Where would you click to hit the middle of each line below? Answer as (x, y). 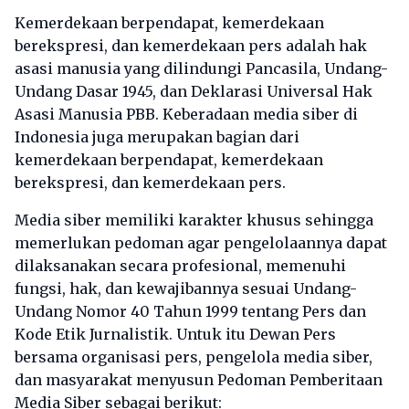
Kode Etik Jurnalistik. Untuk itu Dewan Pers (175, 334)
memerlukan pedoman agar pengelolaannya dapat (201, 243)
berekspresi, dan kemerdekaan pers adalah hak (191, 46)
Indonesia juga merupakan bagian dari (157, 137)
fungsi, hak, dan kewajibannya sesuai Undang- (186, 288)
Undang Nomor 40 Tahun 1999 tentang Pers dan (190, 311)
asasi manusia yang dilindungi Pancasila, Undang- (201, 68)
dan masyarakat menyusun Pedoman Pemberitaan (199, 380)
